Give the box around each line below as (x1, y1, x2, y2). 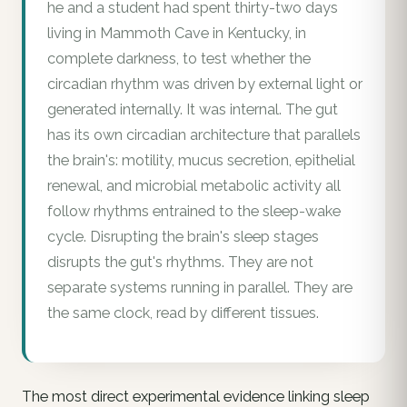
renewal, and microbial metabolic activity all (47, 177, 341, 195)
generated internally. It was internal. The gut (47, 101, 338, 119)
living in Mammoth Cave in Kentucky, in (47, 25, 306, 43)
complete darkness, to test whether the (47, 50, 311, 68)
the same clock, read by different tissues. (47, 304, 319, 323)
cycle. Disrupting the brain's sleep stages (47, 228, 319, 246)
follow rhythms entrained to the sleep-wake (47, 203, 341, 221)
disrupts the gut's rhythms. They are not (47, 253, 313, 272)
